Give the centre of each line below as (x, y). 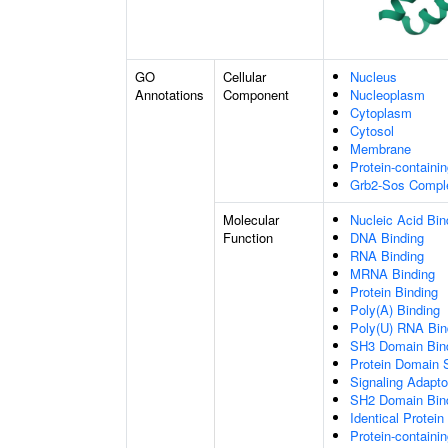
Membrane (380, 148)
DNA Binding (387, 237)
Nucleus (373, 76)
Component (256, 94)
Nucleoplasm (387, 94)
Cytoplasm (381, 112)
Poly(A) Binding (395, 309)
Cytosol (372, 130)
